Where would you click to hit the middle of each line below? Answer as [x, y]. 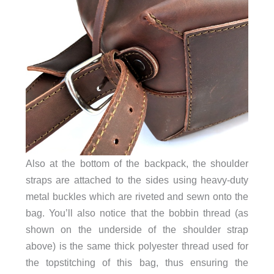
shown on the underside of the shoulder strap [137, 230]
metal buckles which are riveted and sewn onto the [137, 197]
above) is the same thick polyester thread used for [137, 246]
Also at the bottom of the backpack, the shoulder [137, 164]
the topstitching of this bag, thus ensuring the [137, 263]
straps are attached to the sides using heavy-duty [137, 180]
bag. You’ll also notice [76, 213]
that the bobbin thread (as [187, 213]
